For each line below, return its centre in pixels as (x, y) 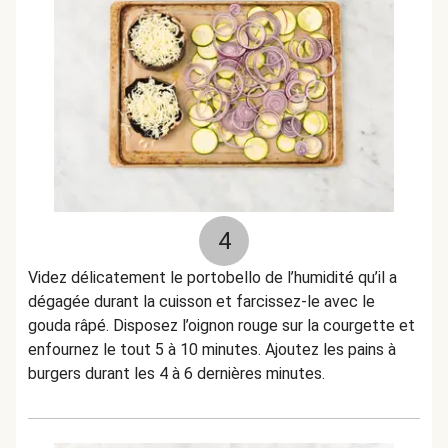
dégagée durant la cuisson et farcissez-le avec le (201, 301)
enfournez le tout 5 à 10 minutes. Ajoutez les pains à (212, 349)
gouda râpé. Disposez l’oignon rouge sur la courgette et (221, 325)
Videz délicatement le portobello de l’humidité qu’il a (212, 277)
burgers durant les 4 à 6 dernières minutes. (176, 373)
